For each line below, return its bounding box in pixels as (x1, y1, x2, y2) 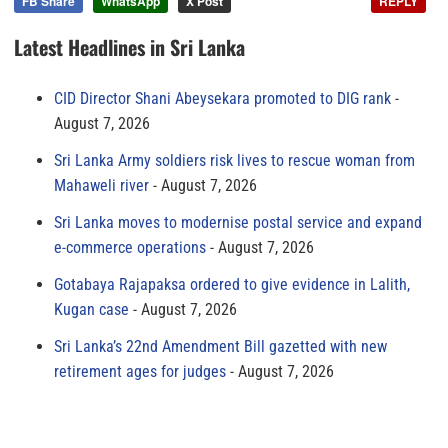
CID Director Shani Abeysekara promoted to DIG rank (54, 88, 391, 108)
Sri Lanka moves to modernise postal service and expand (54, 212, 422, 232)
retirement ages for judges (54, 361, 226, 381)
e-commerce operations (54, 237, 206, 257)
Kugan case (54, 299, 129, 319)
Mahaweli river (54, 175, 149, 195)
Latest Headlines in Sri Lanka (14, 31, 245, 62)
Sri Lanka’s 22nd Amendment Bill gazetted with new (54, 336, 387, 356)
